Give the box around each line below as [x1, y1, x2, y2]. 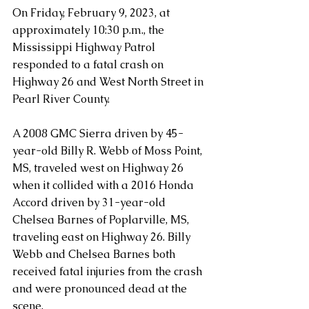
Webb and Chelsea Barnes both [12, 246, 178, 261]
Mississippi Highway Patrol [12, 39, 158, 54]
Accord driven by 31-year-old [12, 195, 168, 210]
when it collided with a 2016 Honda [12, 177, 197, 192]
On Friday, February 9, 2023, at [12, 5, 172, 20]
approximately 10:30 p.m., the [12, 22, 167, 37]
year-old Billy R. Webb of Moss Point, [12, 143, 205, 158]
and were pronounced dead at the [12, 281, 190, 296]
